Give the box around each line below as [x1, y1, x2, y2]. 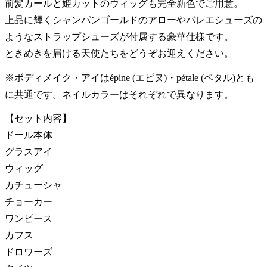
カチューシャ [5, 180, 62, 191]
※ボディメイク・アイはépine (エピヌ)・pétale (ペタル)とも [5, 72, 254, 83]
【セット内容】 [5, 113, 72, 124]
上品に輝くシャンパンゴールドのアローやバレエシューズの [5, 14, 262, 25]
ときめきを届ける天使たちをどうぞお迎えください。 [5, 48, 234, 58]
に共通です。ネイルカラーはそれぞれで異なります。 [5, 89, 234, 100]
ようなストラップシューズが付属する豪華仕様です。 [5, 31, 234, 42]
